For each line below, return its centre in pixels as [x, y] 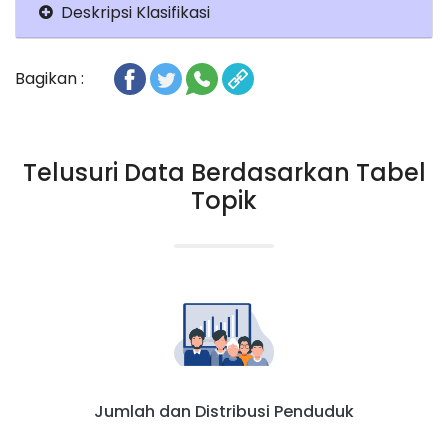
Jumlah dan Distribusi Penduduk [224, 411]
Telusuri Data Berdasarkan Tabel [224, 172]
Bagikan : [49, 78]
